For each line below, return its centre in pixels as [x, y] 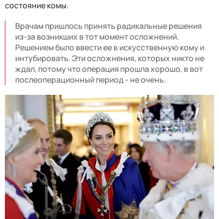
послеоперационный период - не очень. [90, 80]
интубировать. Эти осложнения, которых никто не [110, 58]
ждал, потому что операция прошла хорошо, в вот [109, 69]
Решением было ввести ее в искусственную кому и [110, 48]
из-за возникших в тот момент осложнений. [97, 37]
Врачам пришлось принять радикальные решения [109, 26]
